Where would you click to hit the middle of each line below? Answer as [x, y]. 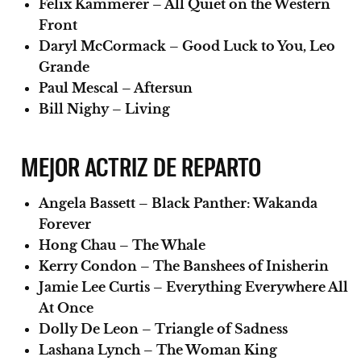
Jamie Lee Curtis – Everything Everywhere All [193, 286]
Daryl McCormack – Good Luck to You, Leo [187, 46]
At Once [66, 307]
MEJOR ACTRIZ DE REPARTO [141, 165]
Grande [64, 66]
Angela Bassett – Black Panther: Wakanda [178, 203]
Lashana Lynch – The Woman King [158, 349]
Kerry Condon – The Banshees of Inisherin [184, 266]
